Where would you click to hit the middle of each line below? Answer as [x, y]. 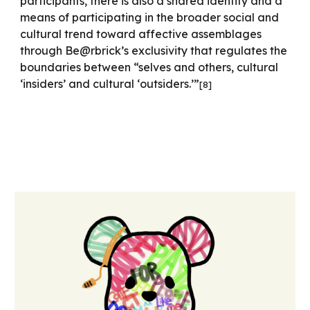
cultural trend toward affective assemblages [141, 34]
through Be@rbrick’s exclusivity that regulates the [154, 51]
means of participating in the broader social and [150, 17]
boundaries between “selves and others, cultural [149, 67]
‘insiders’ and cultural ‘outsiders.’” [110, 84]
